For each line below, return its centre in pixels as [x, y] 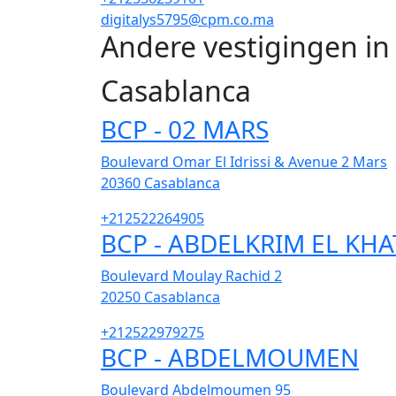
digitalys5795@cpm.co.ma [187, 19]
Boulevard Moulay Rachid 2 [191, 276]
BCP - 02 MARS [185, 129]
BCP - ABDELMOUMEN [230, 358]
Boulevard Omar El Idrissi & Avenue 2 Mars [244, 162]
